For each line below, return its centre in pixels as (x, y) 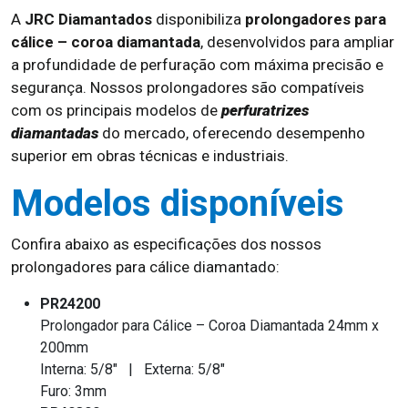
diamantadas (55, 133)
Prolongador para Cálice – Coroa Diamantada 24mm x (209, 326)
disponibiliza (199, 19)
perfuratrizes (265, 110)
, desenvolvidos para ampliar (297, 42)
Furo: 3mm (73, 391)
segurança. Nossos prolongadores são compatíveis (188, 87)
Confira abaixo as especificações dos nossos (166, 244)
